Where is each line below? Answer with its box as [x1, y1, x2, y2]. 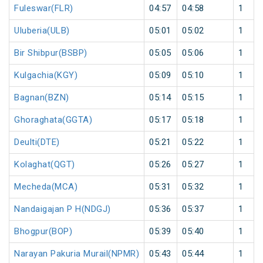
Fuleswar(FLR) [14, 3, 73, 14]
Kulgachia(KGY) [14, 70, 77, 81]
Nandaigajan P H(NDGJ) [14, 204, 111, 215]
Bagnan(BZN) [14, 92, 69, 103]
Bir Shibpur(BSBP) [14, 48, 87, 59]
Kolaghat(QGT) [14, 159, 75, 170]
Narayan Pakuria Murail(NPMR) [14, 248, 139, 259]
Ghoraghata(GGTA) [14, 114, 92, 126]
